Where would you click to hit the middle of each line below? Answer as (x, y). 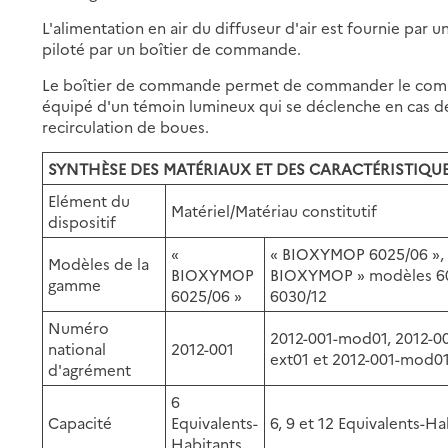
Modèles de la (99, 263)
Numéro (79, 327)
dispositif (82, 221)
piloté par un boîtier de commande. (172, 48)
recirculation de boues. (126, 126)
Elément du (89, 200)
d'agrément (90, 369)
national (77, 348)
